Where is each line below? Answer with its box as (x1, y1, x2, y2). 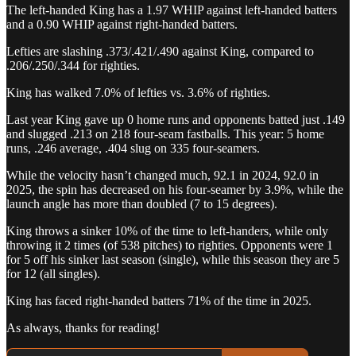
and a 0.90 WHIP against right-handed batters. (6, 17, 238, 31)
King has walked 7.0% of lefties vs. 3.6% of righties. (6, 85, 270, 99)
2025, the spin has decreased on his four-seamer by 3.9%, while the (6, 182, 343, 196)
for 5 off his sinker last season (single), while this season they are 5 (6, 252, 339, 266)
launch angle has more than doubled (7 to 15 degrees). (6, 196, 277, 211)
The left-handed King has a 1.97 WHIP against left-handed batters (6, 2, 337, 17)
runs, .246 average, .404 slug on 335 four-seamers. (6, 141, 260, 155)
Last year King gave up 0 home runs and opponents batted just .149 (6, 112, 345, 126)
